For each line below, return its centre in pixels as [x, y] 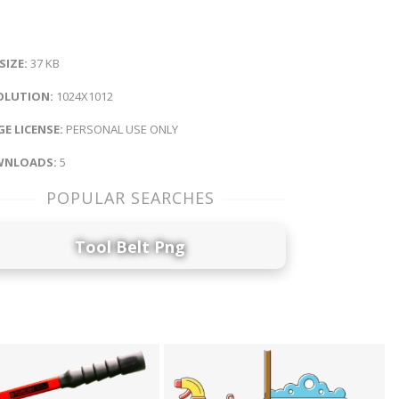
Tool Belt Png [130, 246]
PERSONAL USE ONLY [121, 130]
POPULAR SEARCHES [130, 198]
